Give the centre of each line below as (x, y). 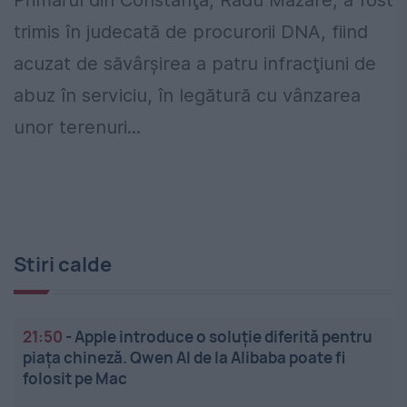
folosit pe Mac (75, 379)
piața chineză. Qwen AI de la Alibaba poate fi (184, 358)
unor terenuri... (77, 128)
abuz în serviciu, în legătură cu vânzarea (187, 96)
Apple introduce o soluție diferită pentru (223, 337)
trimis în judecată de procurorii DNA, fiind (191, 32)
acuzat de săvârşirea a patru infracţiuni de (195, 64)
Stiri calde (63, 265)
